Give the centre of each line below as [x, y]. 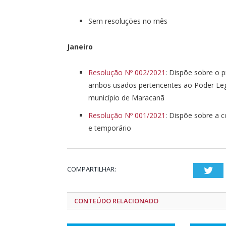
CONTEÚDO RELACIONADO [116, 201]
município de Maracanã [126, 97]
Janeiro [80, 46]
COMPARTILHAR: [92, 169]
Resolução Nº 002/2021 [127, 72]
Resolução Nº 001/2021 [127, 115]
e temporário [110, 128]
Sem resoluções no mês [128, 21]
